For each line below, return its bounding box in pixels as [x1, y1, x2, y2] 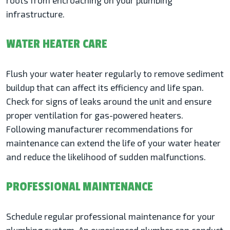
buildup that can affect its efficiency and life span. [6, 82, 204, 93]
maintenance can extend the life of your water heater [6, 138, 221, 148]
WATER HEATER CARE [6, 36, 107, 52]
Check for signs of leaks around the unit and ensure [6, 96, 212, 107]
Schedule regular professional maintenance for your [6, 211, 215, 222]
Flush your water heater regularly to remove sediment [6, 68, 224, 79]
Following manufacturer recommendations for [6, 124, 193, 135]
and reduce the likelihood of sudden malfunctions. [6, 151, 206, 162]
